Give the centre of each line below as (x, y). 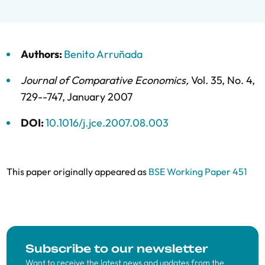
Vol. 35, (209, 80)
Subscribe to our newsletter (117, 248)
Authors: (42, 54)
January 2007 (100, 97)
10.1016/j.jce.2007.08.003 (107, 123)
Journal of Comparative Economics (103, 80)
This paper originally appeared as (77, 172)
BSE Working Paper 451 (198, 172)
